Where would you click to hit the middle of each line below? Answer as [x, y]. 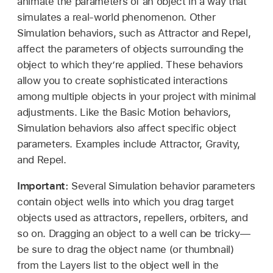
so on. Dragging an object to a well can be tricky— [134, 233]
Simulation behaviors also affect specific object [127, 128]
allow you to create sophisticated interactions [122, 80]
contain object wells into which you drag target [126, 201]
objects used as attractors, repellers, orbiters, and [133, 217]
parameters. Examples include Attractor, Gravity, [129, 144]
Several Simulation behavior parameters [163, 186]
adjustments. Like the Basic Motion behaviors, [124, 112]
